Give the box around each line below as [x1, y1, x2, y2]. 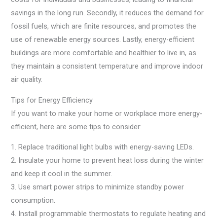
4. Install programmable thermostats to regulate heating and [11, 209, 206, 219]
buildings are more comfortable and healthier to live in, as [11, 48, 197, 58]
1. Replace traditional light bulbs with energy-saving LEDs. [11, 143, 194, 152]
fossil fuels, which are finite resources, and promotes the [11, 22, 197, 31]
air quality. [11, 75, 43, 84]
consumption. [11, 196, 56, 205]
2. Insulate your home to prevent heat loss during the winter [11, 156, 204, 165]
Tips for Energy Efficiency [11, 95, 93, 105]
